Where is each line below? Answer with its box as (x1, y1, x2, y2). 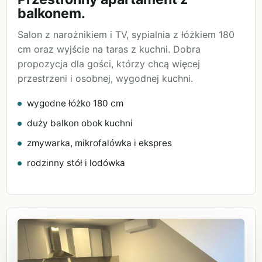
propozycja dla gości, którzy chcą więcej (18, 57, 200, 70)
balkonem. (18, 5, 85, 22)
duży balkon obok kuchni (27, 117, 133, 129)
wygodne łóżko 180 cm (27, 97, 123, 109)
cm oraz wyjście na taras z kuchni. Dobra (18, 43, 201, 55)
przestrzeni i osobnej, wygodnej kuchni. (18, 72, 193, 84)
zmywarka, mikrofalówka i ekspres (27, 137, 172, 149)
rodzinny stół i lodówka (27, 157, 125, 168)
